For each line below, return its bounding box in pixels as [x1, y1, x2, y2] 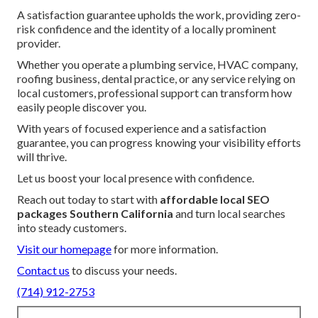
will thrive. [17, 149, 67, 163]
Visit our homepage [17, 241, 111, 256]
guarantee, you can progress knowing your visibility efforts [17, 135, 301, 149]
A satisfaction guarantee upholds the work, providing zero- [17, 7, 301, 21]
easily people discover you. [17, 99, 146, 114]
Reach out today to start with [17, 192, 160, 206]
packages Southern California [17, 206, 173, 220]
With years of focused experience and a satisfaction [17, 121, 266, 135]
